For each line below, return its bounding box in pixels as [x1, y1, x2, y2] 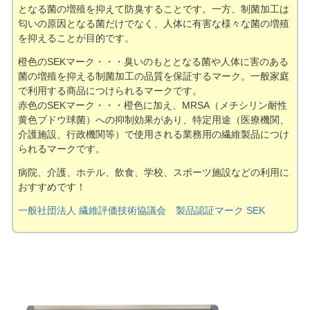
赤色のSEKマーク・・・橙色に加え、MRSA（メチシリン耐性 [17, 100, 287, 111]
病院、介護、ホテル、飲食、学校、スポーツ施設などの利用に [17, 167, 289, 179]
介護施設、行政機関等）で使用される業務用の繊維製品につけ [17, 129, 289, 140]
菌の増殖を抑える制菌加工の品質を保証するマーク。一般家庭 [17, 71, 289, 82]
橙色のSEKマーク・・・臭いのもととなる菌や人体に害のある [17, 56, 289, 68]
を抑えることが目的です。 [17, 33, 134, 44]
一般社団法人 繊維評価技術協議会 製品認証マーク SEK [17, 205, 265, 217]
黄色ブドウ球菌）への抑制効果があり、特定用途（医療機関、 [17, 114, 289, 126]
